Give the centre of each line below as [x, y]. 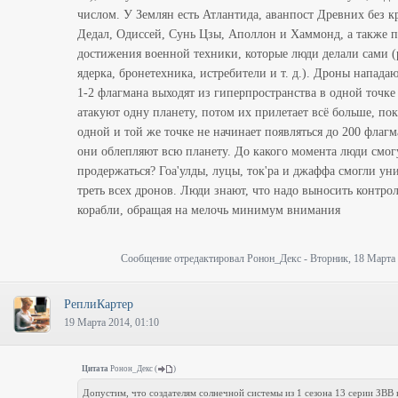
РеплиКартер [99, 304]
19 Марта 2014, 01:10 [111, 322]
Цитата [95, 369]
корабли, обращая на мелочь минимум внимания [209, 210]
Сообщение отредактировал [184, 259]
